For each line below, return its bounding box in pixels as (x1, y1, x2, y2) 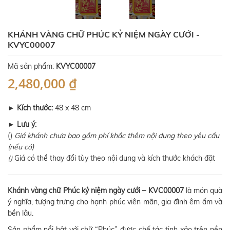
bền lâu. (8, 208, 33, 218)
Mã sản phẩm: (8, 61, 56, 71)
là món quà (183, 185, 222, 195)
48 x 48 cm (53, 103, 91, 112)
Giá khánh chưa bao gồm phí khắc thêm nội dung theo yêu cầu (12, 130, 219, 140)
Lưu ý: (17, 119, 36, 129)
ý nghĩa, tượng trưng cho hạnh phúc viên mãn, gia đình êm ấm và (8, 197, 222, 206)
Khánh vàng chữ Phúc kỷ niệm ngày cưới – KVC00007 (8, 185, 184, 195)
